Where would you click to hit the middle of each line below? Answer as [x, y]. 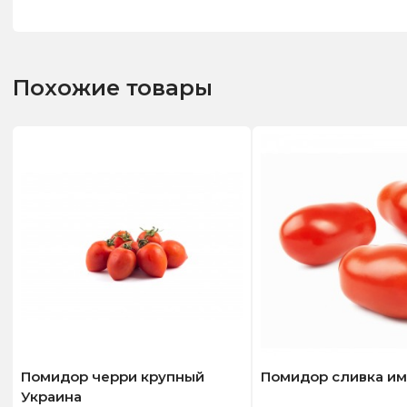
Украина [51, 396]
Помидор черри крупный [113, 376]
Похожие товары [113, 87]
